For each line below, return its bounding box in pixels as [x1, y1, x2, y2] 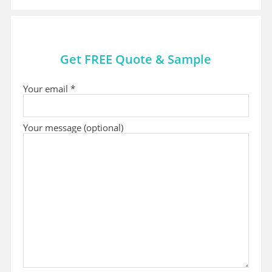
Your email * [22, 83, 75, 96]
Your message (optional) [22, 121, 123, 135]
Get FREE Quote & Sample [60, 51, 212, 68]
